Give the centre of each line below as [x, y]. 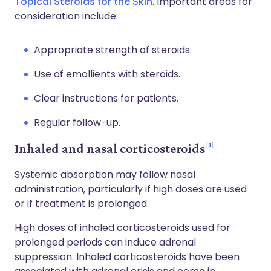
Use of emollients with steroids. [107, 74]
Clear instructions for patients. [106, 98]
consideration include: [66, 16]
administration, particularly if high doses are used [131, 189]
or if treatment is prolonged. [82, 204]
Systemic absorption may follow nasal [105, 175]
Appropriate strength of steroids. [113, 50]
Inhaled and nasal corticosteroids [110, 149]
